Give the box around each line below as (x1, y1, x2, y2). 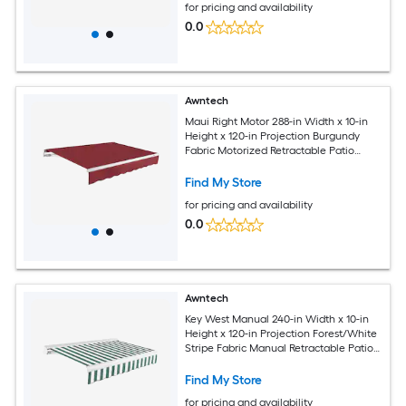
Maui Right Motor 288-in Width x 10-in (185, 114, 369, 128)
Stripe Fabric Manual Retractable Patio (185, 341, 374, 354)
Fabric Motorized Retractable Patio (185, 143, 355, 157)
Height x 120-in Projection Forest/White (185, 326, 378, 340)
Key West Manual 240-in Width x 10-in (185, 312, 370, 325)
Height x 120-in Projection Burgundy (185, 129, 361, 142)
